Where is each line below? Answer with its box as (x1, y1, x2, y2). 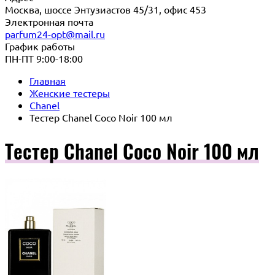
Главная (29, 74, 66, 87)
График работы (5, 40, 75, 52)
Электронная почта (5, 15, 93, 28)
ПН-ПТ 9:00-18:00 (5, 52, 83, 64)
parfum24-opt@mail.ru (5, 28, 105, 40)
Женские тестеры (29, 87, 110, 99)
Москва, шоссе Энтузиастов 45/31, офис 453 (5, 3, 206, 15)
